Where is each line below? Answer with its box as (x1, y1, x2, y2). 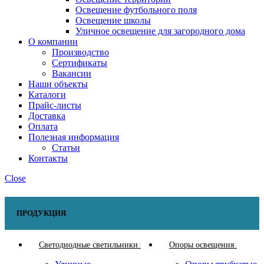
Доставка (28, 110, 65, 121)
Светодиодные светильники (39, 240, 138, 249)
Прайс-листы (28, 100, 81, 110)
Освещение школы (75, 15, 151, 25)
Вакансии (52, 68, 91, 78)
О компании (28, 36, 78, 47)
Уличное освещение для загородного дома (75, 25, 245, 36)
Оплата (28, 121, 58, 131)
